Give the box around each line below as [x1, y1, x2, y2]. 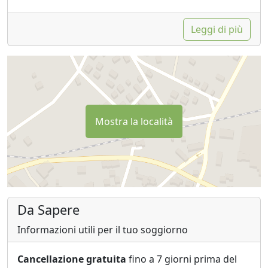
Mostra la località [95, 114, 173, 128]
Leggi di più [191, 22, 243, 36]
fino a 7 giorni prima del [126, 252, 237, 266]
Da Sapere [17, 201, 80, 219]
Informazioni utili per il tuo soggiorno [17, 223, 188, 237]
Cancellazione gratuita [17, 252, 126, 266]
